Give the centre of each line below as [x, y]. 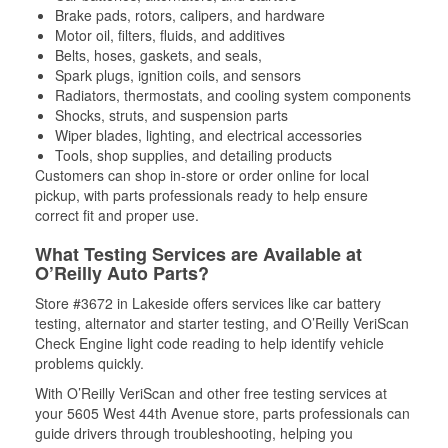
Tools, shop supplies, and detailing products [193, 155]
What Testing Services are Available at [198, 254]
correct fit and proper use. [117, 215]
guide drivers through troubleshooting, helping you [194, 433]
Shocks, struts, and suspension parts [171, 115]
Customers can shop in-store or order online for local [202, 175]
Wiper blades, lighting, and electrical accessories [208, 135]
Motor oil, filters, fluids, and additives [170, 35]
